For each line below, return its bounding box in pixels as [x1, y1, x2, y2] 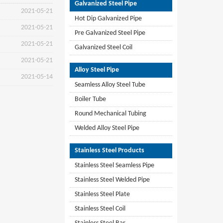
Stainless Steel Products [75, 147, 144, 154]
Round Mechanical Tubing [75, 110, 146, 117]
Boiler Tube [75, 96, 106, 103]
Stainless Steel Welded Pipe [75, 176, 150, 184]
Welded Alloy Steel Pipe [75, 124, 139, 132]
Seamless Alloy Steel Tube [75, 81, 145, 89]
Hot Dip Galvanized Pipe [75, 15, 142, 22]
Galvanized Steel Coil [75, 44, 132, 51]
